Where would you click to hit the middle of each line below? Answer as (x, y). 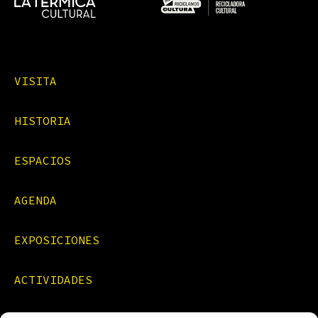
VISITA (35, 81)
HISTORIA (43, 121)
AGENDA (35, 201)
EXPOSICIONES (57, 240)
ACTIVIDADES (53, 280)
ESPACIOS (43, 161)
